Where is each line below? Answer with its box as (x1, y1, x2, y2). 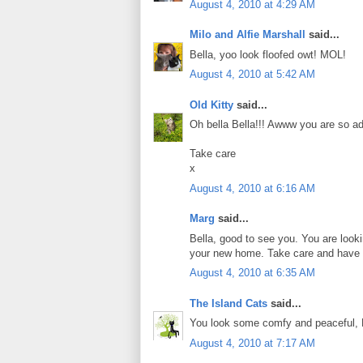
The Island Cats (190, 297, 267, 310)
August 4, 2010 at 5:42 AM (190, 68, 315, 81)
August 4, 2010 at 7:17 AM (190, 336, 315, 349)
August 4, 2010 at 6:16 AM (190, 181, 315, 194)
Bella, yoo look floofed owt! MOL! (190, 48, 346, 61)
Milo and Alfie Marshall (190, 28, 305, 41)
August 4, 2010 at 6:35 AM (190, 267, 315, 280)
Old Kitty (190, 98, 233, 111)
